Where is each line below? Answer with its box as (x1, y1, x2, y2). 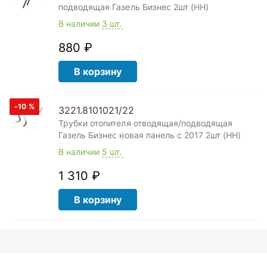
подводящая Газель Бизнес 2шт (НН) (58, 2, 209, 12)
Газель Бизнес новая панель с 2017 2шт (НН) (58, 130, 241, 140)
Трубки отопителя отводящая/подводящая (58, 118, 233, 128)
